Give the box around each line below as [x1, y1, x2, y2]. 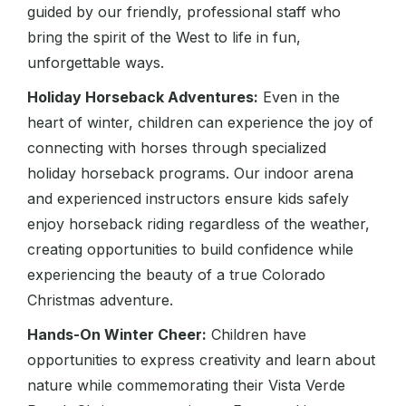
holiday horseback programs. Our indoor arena [27, 164, 353, 183]
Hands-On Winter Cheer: [27, 325, 207, 344]
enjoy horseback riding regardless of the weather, [27, 215, 370, 234]
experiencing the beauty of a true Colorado [27, 266, 325, 285]
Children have [207, 325, 306, 344]
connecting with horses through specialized [27, 139, 326, 158]
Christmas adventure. [27, 291, 173, 310]
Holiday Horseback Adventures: [27, 88, 258, 107]
